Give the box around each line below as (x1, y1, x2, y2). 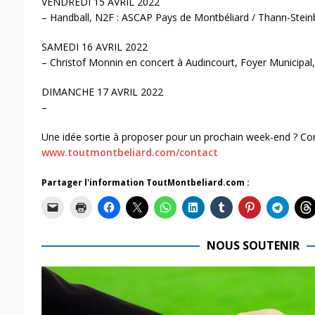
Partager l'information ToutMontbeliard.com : (41, 176, 250, 188)
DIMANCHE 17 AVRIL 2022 (41, 84, 163, 98)
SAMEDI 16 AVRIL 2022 (41, 39, 148, 53)
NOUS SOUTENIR (206, 237, 300, 253)
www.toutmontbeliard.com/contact (41, 145, 218, 159)
